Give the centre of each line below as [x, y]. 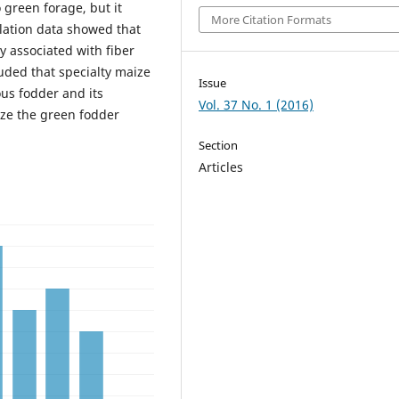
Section [219, 146]
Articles [221, 167]
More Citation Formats [272, 20]
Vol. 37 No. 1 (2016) [256, 105]
